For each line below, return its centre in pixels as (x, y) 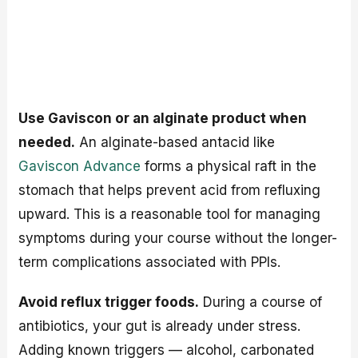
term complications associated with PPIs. (150, 262)
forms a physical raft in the (229, 166)
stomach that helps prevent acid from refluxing (170, 190)
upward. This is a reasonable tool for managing (170, 214)
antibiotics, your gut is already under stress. (160, 326)
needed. (47, 142)
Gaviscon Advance (80, 166)
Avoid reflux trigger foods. (109, 302)
